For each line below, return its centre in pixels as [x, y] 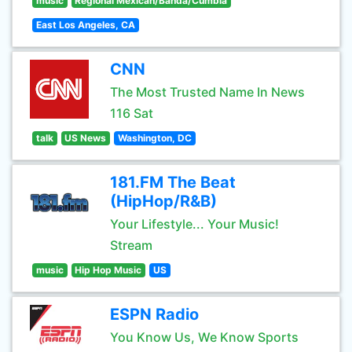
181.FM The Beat [173, 182]
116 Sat [132, 113]
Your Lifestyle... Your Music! [194, 224]
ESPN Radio [154, 314]
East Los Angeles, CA [85, 25]
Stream [131, 245]
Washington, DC [154, 138]
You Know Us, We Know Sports [204, 337]
